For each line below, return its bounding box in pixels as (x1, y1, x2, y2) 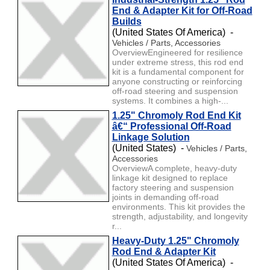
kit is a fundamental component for (111, 66, 244, 77)
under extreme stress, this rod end (111, 57, 243, 67)
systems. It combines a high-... (111, 95, 228, 105)
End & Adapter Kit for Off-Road (111, 5, 253, 16)
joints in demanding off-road (111, 192, 219, 202)
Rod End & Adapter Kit (111, 246, 216, 257)
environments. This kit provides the (111, 201, 245, 212)
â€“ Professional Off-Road (111, 121, 231, 131)
